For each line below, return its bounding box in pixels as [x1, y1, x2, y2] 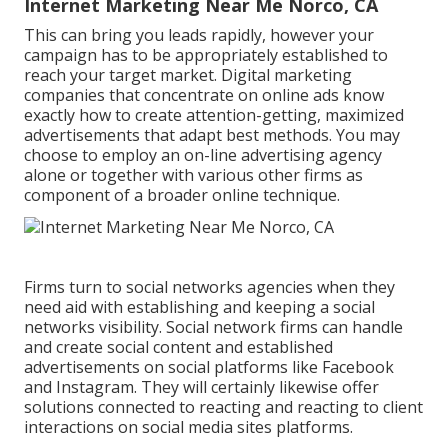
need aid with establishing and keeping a [24, 296, 333, 319]
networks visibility [24, 316, 159, 339]
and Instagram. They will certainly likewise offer [24, 376, 379, 399]
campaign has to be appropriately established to [24, 44, 388, 67]
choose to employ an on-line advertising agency [24, 144, 382, 167]
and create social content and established [24, 336, 333, 359]
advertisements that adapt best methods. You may [24, 124, 400, 147]
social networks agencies [126, 276, 313, 299]
